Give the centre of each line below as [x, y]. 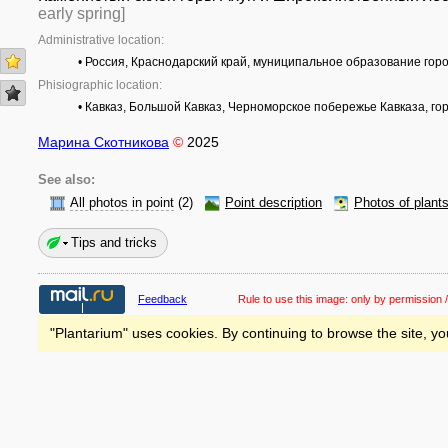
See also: [66, 180]
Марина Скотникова [103, 142]
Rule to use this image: [294, 299]
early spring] [81, 13]
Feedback [162, 299]
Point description [273, 203]
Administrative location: [101, 40]
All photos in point [122, 203]
